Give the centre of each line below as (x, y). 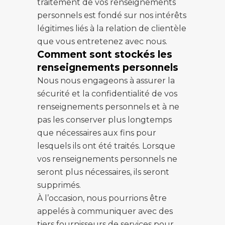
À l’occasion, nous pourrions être (102, 198)
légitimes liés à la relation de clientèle (112, 28)
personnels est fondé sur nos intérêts (112, 15)
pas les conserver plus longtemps (104, 120)
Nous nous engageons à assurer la (106, 81)
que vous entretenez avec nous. (102, 41)
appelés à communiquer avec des (105, 211)
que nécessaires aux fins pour (97, 133)
